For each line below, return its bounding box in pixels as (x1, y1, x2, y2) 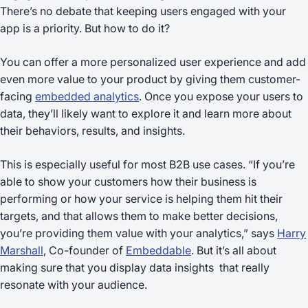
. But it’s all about (191, 243, 276, 257)
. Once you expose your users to (139, 89, 303, 103)
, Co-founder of (43, 243, 126, 257)
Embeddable (126, 243, 191, 257)
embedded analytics (35, 89, 139, 103)
